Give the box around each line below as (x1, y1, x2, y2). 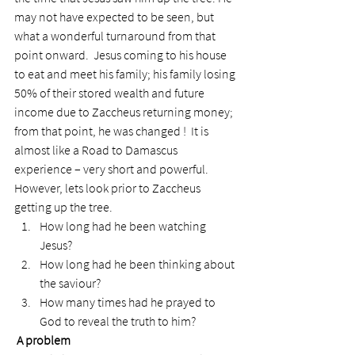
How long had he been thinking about (40, 256, 237, 272)
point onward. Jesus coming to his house (14, 47, 229, 63)
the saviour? (40, 275, 101, 291)
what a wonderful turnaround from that (14, 28, 218, 44)
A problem (17, 332, 71, 348)
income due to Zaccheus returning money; (14, 104, 235, 120)
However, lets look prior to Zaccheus (14, 180, 203, 196)
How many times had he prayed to (40, 294, 218, 310)
